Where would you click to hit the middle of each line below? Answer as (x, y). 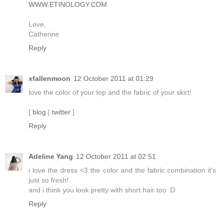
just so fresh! (49, 180)
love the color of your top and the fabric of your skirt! (110, 92)
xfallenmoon (50, 79)
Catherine (44, 34)
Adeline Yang (51, 157)
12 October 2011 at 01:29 (113, 79)
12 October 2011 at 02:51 (116, 157)
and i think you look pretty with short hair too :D (102, 190)
